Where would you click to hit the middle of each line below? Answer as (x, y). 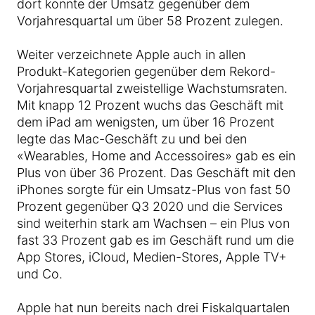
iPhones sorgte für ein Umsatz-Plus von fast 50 (154, 189)
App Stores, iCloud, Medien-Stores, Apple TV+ (152, 257)
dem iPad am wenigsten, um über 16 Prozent (146, 122)
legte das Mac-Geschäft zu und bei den (132, 139)
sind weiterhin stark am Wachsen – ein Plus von (153, 223)
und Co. (40, 274)
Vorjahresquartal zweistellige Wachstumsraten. (152, 88)
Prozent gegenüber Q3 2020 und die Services (150, 206)
